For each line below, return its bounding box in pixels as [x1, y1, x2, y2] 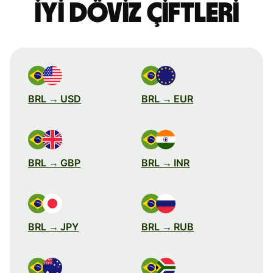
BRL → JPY [28, 220, 79, 233]
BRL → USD [28, 92, 82, 105]
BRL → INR [141, 156, 190, 169]
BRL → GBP [28, 156, 81, 169]
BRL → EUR [141, 92, 194, 105]
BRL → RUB [141, 220, 194, 233]
